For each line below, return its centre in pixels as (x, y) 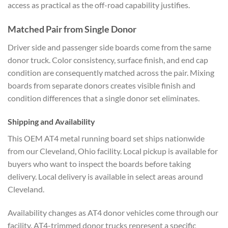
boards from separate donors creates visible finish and (102, 85)
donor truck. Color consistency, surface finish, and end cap (108, 60)
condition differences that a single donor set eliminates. (104, 98)
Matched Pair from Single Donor (72, 29)
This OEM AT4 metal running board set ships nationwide (106, 138)
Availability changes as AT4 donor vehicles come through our (113, 212)
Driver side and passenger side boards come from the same (109, 47)
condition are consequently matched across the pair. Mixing (111, 73)
